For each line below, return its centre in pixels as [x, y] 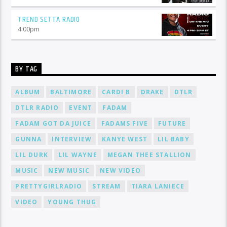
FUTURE [172, 124]
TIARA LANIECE [158, 186]
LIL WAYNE [78, 155]
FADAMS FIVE [125, 124]
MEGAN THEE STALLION [149, 155]
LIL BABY [174, 139]
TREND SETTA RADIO [49, 20]
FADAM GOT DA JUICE [53, 124]
